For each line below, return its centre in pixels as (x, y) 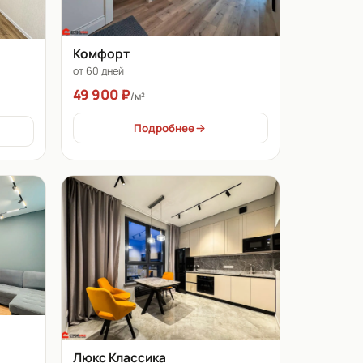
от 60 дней (98, 71)
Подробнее (164, 128)
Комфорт (101, 54)
